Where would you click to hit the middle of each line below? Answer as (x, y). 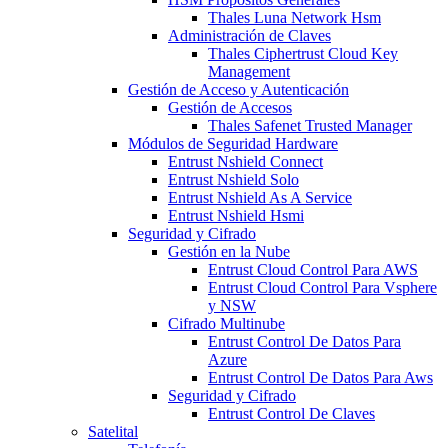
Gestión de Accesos (230, 107)
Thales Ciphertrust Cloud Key (303, 53)
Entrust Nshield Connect (245, 161)
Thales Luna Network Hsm (294, 17)
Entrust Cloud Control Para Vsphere (322, 287)
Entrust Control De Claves (291, 413)
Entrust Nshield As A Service (260, 197)
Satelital (113, 431)
